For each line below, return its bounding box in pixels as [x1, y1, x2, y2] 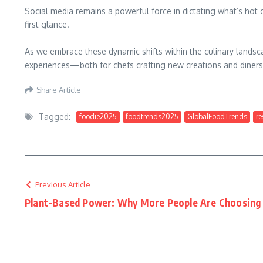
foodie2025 [79, 112, 117, 121]
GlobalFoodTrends [187, 112, 247, 121]
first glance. [25, 19, 69, 29]
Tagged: [39, 112, 70, 122]
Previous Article [35, 180, 90, 189]
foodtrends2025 [126, 112, 178, 121]
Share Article [36, 85, 81, 95]
